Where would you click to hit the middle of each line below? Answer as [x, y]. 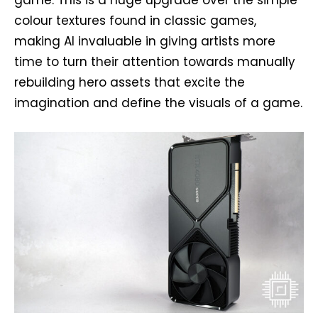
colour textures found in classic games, [135, 21]
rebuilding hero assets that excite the [130, 82]
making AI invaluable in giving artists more [145, 41]
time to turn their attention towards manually [155, 62]
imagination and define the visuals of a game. [158, 103]
